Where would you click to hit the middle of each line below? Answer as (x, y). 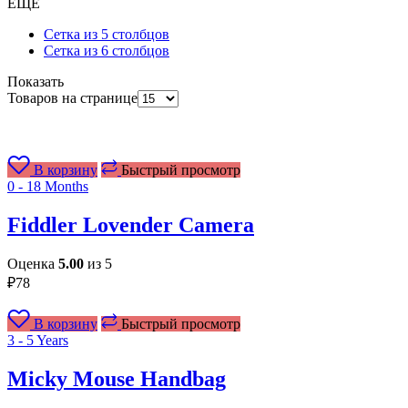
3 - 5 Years (38, 340)
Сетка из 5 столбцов (107, 34)
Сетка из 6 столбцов (107, 50)
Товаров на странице (72, 97)
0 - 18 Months (48, 186)
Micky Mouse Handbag (117, 378)
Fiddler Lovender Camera (131, 224)
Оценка (33, 263)
